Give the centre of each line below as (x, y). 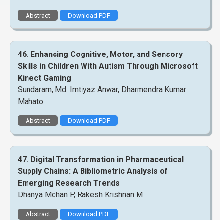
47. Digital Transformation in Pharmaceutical (101, 159)
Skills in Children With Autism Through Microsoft (108, 66)
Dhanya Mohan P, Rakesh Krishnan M (80, 194)
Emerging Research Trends (69, 183)
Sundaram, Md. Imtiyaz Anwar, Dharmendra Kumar (102, 89)
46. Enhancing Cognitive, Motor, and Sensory (100, 54)
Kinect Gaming (44, 78)
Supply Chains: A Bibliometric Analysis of (93, 171)
